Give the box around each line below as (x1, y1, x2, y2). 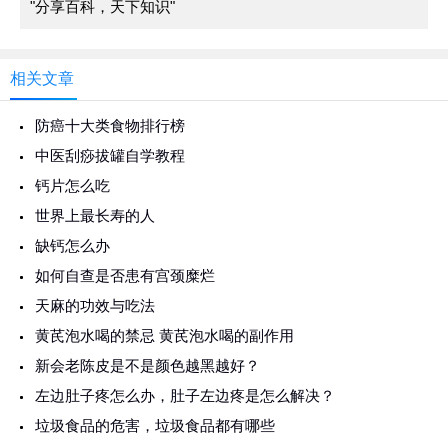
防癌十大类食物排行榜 (35, 117, 185, 134)
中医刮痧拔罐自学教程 (35, 147, 185, 164)
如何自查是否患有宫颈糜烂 (35, 267, 215, 284)
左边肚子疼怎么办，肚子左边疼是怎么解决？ (35, 387, 335, 404)
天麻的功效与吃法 (35, 297, 155, 314)
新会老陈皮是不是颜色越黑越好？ (35, 357, 260, 374)
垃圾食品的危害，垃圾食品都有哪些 (35, 417, 275, 434)
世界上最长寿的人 (35, 207, 155, 224)
